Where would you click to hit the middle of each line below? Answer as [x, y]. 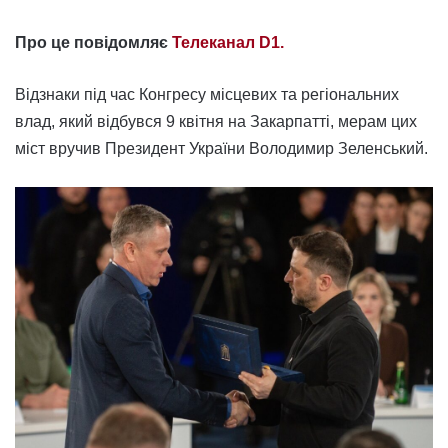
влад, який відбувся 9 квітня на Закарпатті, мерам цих [216, 121]
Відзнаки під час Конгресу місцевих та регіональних [207, 94]
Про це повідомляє [93, 42]
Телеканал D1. [228, 42]
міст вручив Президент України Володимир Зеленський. [221, 148]
